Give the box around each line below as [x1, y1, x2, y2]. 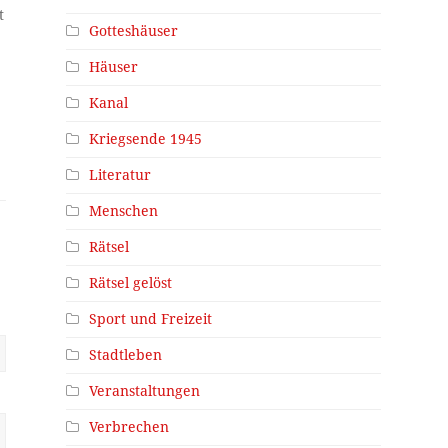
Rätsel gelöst [89, 274, 173, 291]
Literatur [89, 166, 152, 183]
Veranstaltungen [89, 382, 201, 399]
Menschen [89, 202, 159, 219]
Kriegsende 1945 [89, 130, 203, 147]
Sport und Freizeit [89, 310, 213, 327]
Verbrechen [89, 418, 170, 435]
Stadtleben [89, 346, 163, 363]
